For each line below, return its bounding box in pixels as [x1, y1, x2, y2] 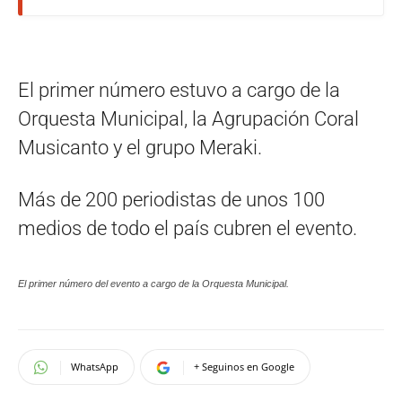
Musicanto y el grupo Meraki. [18, 136, 262, 159]
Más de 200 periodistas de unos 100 [18, 188, 325, 211]
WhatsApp [71, 360, 118, 373]
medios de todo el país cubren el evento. [18, 217, 357, 240]
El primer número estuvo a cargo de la [18, 79, 340, 101]
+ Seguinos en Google [194, 360, 294, 373]
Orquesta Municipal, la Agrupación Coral [18, 108, 359, 130]
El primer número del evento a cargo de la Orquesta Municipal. [18, 278, 289, 289]
